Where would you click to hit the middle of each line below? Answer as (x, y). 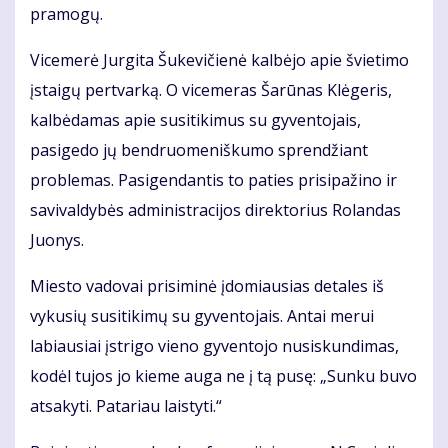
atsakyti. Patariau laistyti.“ (126, 405)
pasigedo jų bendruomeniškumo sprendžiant (199, 149)
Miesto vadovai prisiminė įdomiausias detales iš (207, 285)
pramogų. (66, 13)
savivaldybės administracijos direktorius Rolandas (215, 209)
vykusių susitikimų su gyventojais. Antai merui (202, 315)
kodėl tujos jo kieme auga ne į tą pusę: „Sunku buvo (223, 375)
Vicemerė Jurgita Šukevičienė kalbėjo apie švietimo (219, 59)
